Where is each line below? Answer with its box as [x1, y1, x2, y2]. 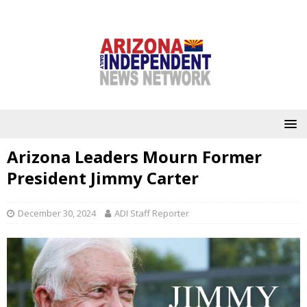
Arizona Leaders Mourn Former [7, 145, 262, 168]
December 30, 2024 [18, 207, 96, 219]
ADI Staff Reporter [114, 207, 189, 219]
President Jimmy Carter [7, 167, 199, 189]
